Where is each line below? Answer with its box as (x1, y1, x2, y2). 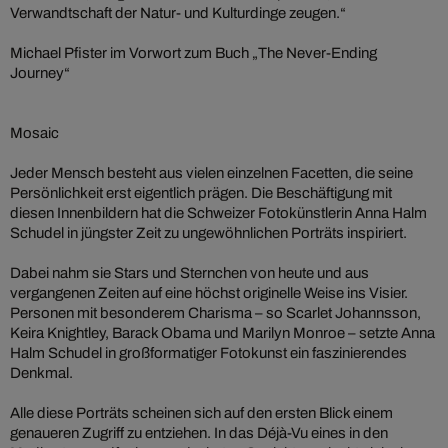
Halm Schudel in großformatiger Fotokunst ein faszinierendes (10, 345, 407, 362)
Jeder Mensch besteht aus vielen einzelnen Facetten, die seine (10, 165, 413, 182)
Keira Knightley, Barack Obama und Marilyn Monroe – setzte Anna (10, 325, 435, 342)
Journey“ (10, 65, 70, 82)
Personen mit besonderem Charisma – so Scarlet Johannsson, (10, 305, 421, 322)
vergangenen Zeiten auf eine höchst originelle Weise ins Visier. (10, 285, 408, 302)
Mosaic (10, 125, 59, 142)
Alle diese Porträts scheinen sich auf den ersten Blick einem (10, 405, 393, 422)
